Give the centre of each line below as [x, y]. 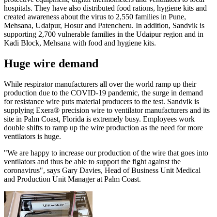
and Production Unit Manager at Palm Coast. [72, 179]
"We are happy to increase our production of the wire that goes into [106, 153]
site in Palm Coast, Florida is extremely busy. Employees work [99, 119]
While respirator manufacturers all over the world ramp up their [100, 84]
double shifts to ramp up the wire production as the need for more [103, 128]
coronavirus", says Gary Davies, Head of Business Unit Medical [102, 170]
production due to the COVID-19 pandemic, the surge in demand [103, 93]
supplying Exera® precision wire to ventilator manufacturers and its [107, 110]
